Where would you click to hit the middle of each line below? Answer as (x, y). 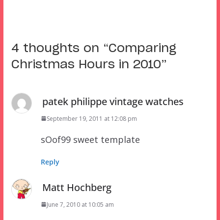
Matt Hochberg (77, 187)
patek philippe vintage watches (113, 101)
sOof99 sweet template (90, 139)
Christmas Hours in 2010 (86, 65)
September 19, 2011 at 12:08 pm (92, 118)
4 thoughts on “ (60, 48)
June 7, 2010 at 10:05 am (80, 204)
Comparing (142, 48)
